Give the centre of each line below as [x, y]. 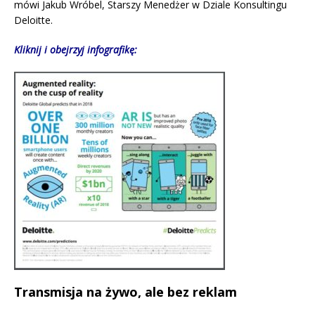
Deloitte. [33, 20]
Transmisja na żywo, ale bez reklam [126, 292]
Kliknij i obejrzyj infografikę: [76, 50]
